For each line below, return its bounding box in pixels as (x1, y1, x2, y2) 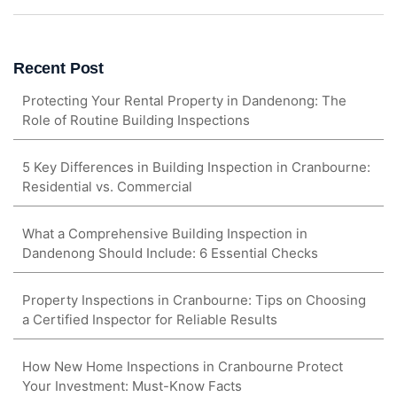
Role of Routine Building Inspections (22, 112, 250, 129)
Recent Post (13, 59, 105, 78)
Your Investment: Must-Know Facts (22, 378, 242, 395)
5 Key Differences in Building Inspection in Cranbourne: (22, 159, 370, 176)
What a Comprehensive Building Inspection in (22, 225, 307, 243)
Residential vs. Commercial (22, 178, 192, 196)
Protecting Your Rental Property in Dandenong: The (22, 92, 346, 110)
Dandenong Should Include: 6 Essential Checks (22, 245, 318, 262)
